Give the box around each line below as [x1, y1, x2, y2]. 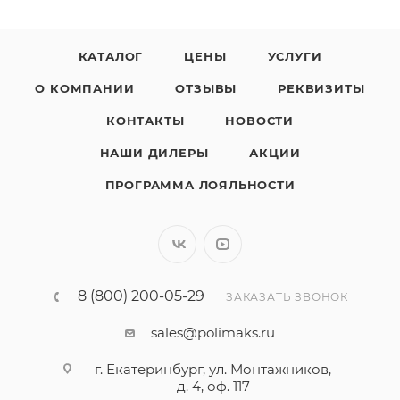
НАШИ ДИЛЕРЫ [99, 146, 209, 160]
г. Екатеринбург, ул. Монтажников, [95, 361, 331, 378]
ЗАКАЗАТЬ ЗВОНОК [226, 290, 348, 304]
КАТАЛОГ [78, 49, 144, 63]
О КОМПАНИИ [35, 81, 135, 96]
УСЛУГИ [267, 49, 322, 63]
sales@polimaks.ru [151, 324, 275, 341]
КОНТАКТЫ [105, 113, 185, 128]
